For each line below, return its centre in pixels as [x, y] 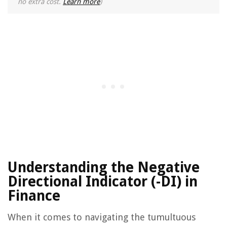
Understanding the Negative [104, 168]
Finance [34, 196]
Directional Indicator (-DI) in [103, 182]
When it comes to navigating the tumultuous [102, 217]
